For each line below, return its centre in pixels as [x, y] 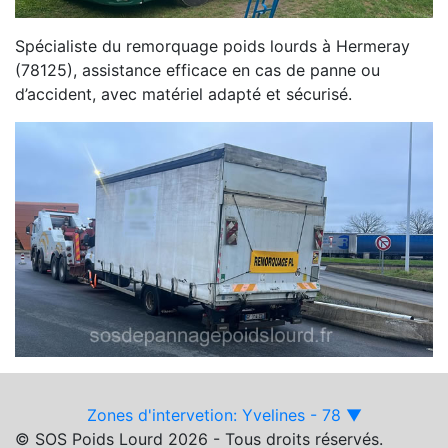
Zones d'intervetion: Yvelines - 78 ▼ [224, 415]
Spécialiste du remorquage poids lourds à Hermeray [212, 46]
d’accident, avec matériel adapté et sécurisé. [183, 94]
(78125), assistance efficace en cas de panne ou [197, 70]
